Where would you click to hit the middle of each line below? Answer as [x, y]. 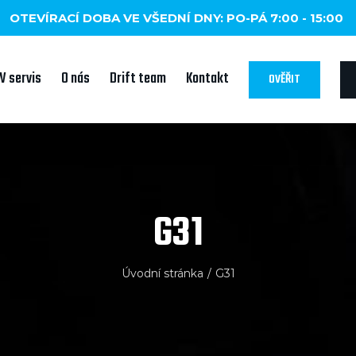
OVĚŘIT [284, 79]
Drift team [138, 79]
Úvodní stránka [162, 273]
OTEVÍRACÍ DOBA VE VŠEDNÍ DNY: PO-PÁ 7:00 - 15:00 [176, 18]
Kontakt [207, 79]
